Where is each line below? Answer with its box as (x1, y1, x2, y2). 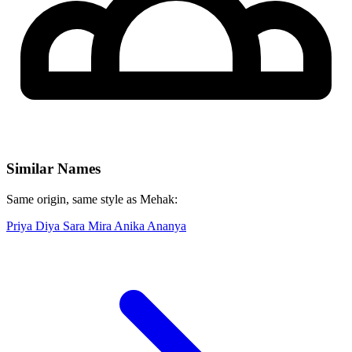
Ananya (147, 218, 186, 233)
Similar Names (6, 160, 101, 178)
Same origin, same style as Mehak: (6, 192, 178, 206)
